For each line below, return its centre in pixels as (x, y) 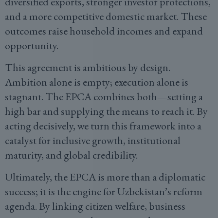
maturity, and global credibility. (71, 155)
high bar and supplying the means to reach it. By (106, 111)
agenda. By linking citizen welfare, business (95, 206)
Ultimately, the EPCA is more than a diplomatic (105, 177)
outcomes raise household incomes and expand (104, 31)
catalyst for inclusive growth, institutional (93, 140)
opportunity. (32, 45)
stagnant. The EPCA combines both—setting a (104, 97)
